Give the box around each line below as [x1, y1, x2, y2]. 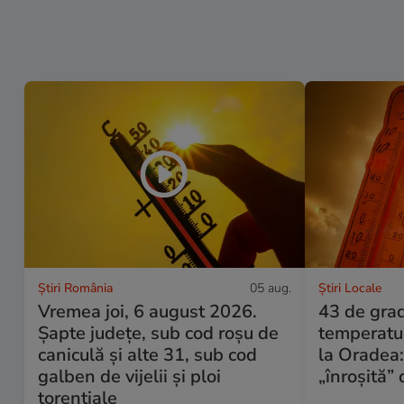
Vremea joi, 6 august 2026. [38, 299, 257, 325]
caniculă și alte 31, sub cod [38, 343, 257, 368]
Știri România [38, 280, 113, 298]
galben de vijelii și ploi [38, 364, 221, 390]
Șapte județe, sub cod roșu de [38, 321, 279, 346]
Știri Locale [318, 280, 382, 298]
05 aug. [250, 280, 292, 298]
